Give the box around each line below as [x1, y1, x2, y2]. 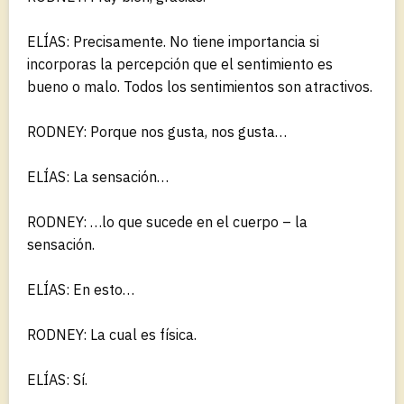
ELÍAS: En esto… [27, 280, 134, 298]
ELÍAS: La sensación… [27, 167, 169, 186]
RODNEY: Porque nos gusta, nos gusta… [27, 122, 287, 141]
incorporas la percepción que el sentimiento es [27, 54, 333, 73]
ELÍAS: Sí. [27, 370, 87, 389]
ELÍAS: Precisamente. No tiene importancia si [27, 32, 319, 50]
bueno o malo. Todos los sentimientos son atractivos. [27, 77, 372, 96]
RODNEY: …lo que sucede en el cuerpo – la [27, 212, 308, 231]
